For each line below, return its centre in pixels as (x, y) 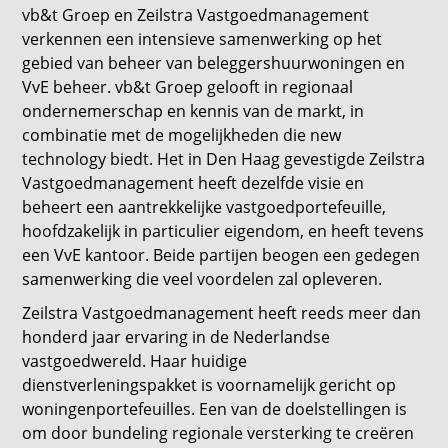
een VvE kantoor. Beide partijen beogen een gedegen (221, 255)
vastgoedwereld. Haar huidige (135, 361)
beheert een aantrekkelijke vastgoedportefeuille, (204, 207)
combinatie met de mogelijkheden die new (182, 135)
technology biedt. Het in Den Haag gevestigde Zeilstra (224, 159)
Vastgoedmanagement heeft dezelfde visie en (193, 183)
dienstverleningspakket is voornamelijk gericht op (209, 385)
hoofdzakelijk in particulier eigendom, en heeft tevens (223, 231)
